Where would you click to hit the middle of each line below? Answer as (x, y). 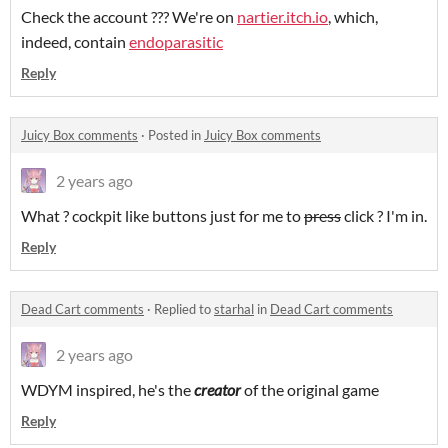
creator (219, 390)
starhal (234, 309)
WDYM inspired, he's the (107, 390)
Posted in (176, 135)
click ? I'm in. (384, 216)
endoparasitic (176, 42)
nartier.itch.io (282, 17)
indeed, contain (75, 42)
